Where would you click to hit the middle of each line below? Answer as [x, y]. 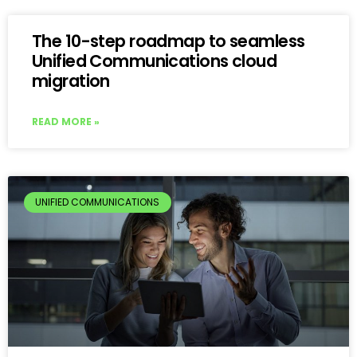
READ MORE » [66, 121]
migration [71, 80]
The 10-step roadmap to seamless [169, 41]
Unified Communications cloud [155, 61]
